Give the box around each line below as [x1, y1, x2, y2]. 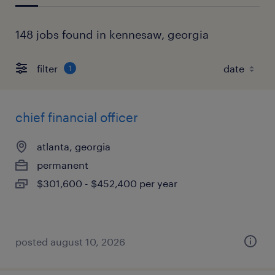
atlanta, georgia [37, 141, 110, 152]
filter [37, 62, 58, 74]
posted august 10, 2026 [15, 236, 125, 247]
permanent [37, 159, 88, 171]
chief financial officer [15, 110, 138, 125]
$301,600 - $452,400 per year [37, 177, 177, 189]
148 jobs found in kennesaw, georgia [15, 28, 209, 41]
